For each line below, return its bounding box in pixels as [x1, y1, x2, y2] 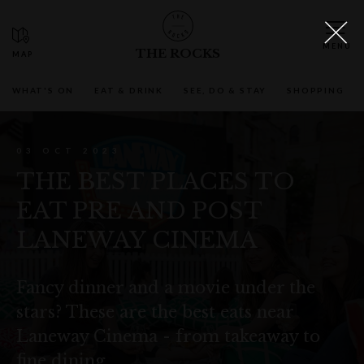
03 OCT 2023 [16, 145, 122, 155]
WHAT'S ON [12, 85, 75, 95]
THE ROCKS [136, 45, 220, 61]
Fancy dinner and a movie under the [16, 278, 315, 297]
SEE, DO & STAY [184, 85, 267, 95]
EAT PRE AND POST [16, 197, 262, 225]
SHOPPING [287, 85, 344, 95]
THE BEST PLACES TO [16, 167, 295, 196]
